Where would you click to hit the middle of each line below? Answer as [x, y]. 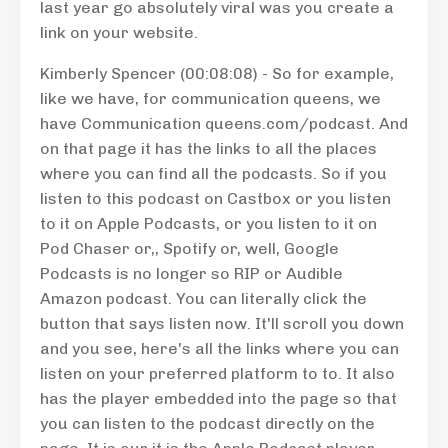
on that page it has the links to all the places [208, 148]
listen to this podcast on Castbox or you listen [215, 198]
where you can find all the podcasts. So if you [213, 173]
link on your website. [119, 32]
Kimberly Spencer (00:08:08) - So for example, [217, 73]
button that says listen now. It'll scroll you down [222, 323]
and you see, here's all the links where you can [219, 348]
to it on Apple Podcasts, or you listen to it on [208, 223]
